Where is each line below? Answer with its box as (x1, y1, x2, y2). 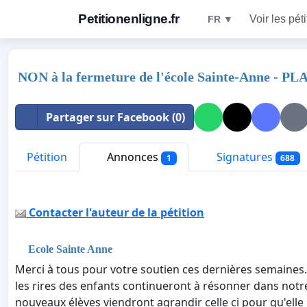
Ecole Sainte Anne (28, 243, 113, 256)
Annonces (104, 149, 161, 164)
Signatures (213, 149, 275, 164)
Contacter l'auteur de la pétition (26, 205, 204, 221)
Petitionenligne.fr (78, 12, 179, 26)
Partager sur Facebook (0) (46, 110, 185, 125)
